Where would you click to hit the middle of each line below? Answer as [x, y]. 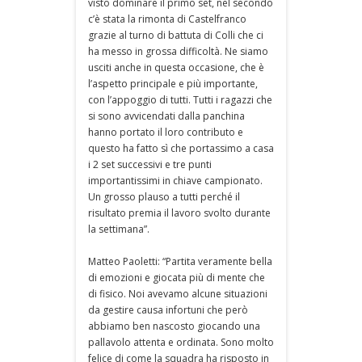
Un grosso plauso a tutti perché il [164, 196]
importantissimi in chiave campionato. [175, 180]
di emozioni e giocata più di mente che [177, 277]
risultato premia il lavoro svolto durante [179, 213]
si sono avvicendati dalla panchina [166, 116]
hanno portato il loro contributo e [166, 132]
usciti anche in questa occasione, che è [176, 67]
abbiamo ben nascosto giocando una [174, 326]
